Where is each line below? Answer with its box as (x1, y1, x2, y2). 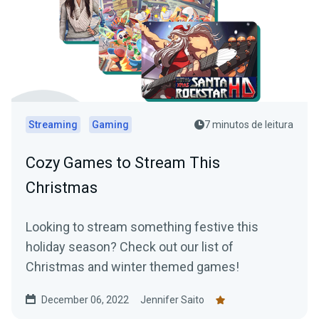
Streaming (28, 119, 78, 131)
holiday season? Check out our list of (26, 239, 234, 255)
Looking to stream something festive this (26, 219, 258, 235)
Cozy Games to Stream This (26, 154, 220, 172)
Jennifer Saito (140, 294, 204, 306)
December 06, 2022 (41, 294, 129, 306)
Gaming (92, 119, 129, 131)
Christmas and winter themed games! (26, 259, 239, 275)
